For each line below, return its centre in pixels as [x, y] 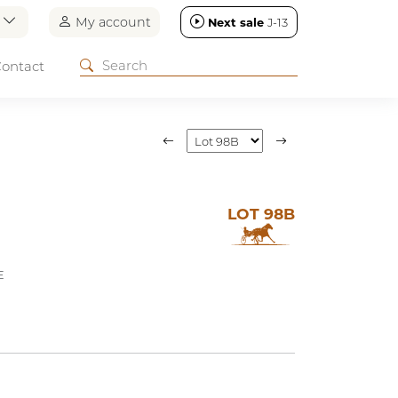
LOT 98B [261, 213]
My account [112, 23]
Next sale [236, 23]
